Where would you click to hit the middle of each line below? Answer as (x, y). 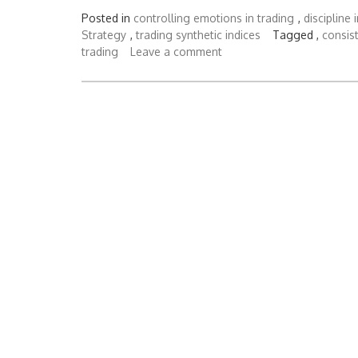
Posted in (107, 18)
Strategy (104, 34)
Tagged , (297, 34)
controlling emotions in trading (214, 18)
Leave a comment (176, 51)
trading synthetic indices (198, 34)
